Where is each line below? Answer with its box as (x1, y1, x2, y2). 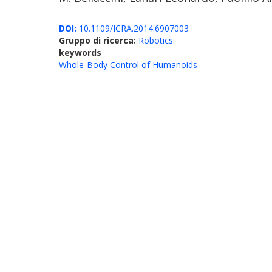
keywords (59, 47, 101, 58)
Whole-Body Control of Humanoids (59, 59, 197, 70)
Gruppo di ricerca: (59, 35, 138, 46)
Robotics (138, 35, 173, 46)
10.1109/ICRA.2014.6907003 (76, 22, 189, 34)
